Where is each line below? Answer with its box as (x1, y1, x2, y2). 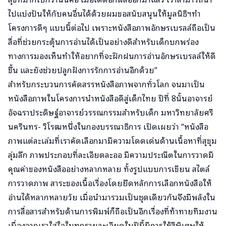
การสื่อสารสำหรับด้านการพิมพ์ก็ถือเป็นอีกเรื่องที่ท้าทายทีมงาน (8, 204, 217, 218)
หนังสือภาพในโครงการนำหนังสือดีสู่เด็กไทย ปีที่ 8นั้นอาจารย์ (8, 91, 213, 105)
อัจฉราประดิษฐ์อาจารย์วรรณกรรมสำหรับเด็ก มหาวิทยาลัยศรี (8, 105, 213, 119)
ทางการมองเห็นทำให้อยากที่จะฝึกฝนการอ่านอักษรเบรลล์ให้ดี (8, 49, 216, 63)
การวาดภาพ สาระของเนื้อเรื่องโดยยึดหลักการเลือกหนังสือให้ (8, 176, 212, 190)
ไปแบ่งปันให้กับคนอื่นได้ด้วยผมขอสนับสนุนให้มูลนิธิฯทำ (8, 7, 201, 20)
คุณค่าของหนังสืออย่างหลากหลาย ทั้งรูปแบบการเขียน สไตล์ (8, 162, 210, 176)
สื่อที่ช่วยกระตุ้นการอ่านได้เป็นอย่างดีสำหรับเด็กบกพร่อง (8, 35, 199, 48)
